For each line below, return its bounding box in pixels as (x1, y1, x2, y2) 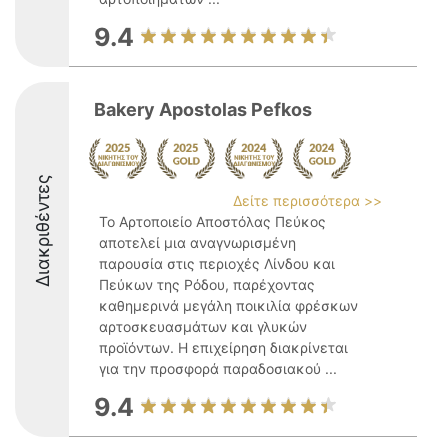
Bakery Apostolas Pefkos (94, 99, 312, 120)
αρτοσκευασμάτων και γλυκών (99, 318, 307, 335)
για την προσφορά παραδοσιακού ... (99, 360, 337, 377)
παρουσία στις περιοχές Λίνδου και (99, 255, 335, 272)
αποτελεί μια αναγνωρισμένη (99, 234, 296, 251)
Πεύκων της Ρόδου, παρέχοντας (99, 276, 315, 293)
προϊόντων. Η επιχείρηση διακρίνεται (99, 339, 348, 356)
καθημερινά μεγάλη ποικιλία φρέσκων (99, 297, 358, 314)
